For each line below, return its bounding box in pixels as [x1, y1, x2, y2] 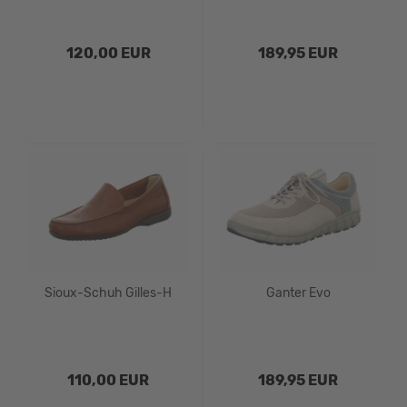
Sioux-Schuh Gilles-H [45, 285, 172, 301]
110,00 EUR [67, 372, 149, 389]
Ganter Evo [265, 285, 331, 301]
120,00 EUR [65, 45, 151, 62]
